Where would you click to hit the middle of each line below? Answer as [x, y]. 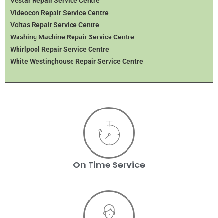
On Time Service [109, 164]
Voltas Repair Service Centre [55, 25]
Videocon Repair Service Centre [59, 12]
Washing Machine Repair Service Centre [72, 37]
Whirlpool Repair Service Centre [60, 49]
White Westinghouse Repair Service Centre [77, 61]
